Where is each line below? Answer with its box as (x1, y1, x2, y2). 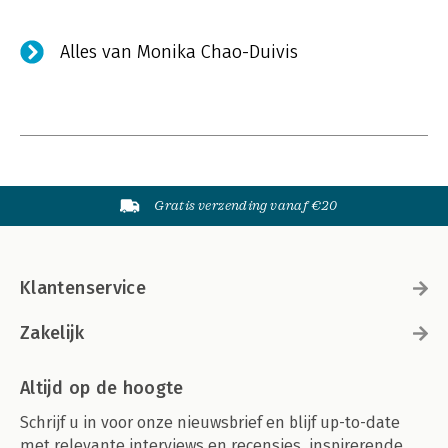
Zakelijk (20, 322, 84, 344)
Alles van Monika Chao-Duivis (60, 41, 298, 63)
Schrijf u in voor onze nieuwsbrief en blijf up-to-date (20, 413, 400, 432)
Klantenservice (20, 277, 147, 299)
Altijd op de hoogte (20, 377, 184, 399)
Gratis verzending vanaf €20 (154, 198, 338, 213)
